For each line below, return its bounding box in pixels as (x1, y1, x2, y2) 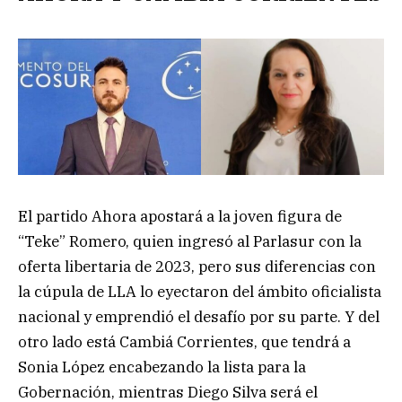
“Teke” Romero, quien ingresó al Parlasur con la (18, 231, 362, 251)
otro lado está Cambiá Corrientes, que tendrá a (18, 331, 351, 352)
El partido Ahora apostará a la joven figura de (18, 205, 342, 226)
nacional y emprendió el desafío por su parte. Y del (18, 306, 380, 327)
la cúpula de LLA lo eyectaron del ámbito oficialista (18, 281, 381, 301)
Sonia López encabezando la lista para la (18, 356, 306, 377)
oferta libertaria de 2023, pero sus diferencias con (18, 256, 376, 276)
